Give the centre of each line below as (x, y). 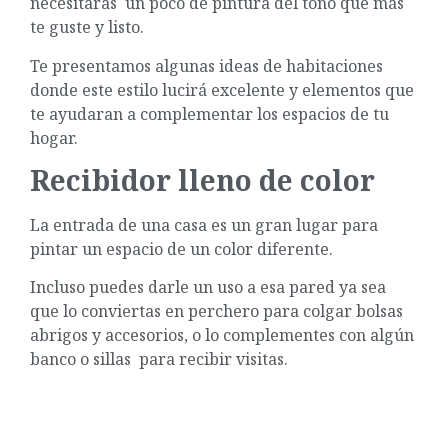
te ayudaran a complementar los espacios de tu (209, 113)
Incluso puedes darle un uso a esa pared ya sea (208, 287)
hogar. (54, 137)
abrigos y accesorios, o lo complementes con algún (222, 335)
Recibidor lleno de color (202, 179)
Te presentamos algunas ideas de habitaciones (206, 65)
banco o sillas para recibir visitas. (161, 359)
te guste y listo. (89, 27)
